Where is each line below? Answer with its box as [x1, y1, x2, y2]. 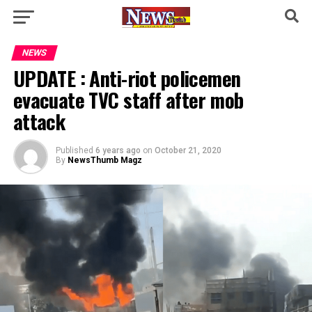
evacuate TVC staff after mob [13, 85, 244, 114]
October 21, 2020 [154, 146, 221, 155]
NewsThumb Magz [67, 155, 142, 165]
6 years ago [95, 146, 141, 155]
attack [13, 107, 65, 136]
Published [55, 146, 93, 155]
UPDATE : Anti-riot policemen [13, 63, 241, 93]
